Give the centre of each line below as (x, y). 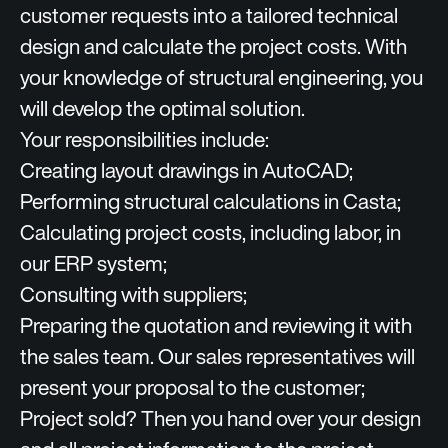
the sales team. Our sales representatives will (217, 356)
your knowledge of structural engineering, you (221, 77)
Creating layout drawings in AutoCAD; (186, 170)
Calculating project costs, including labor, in (210, 232)
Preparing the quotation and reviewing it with (216, 325)
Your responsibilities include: (144, 139)
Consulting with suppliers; (133, 294)
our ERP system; (93, 263)
